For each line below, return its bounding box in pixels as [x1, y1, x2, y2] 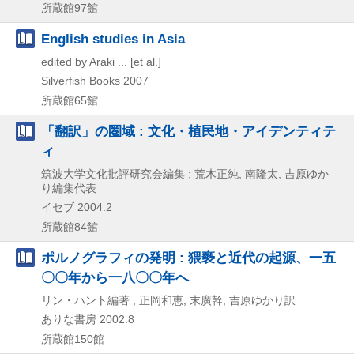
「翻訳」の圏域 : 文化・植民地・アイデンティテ [41, 123, 336, 140]
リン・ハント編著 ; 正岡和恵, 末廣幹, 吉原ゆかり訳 [41, 294, 296, 307]
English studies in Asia [41, 31, 185, 47]
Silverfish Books [41, 74, 120, 88]
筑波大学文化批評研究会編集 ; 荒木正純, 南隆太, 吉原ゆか [41, 168, 329, 181]
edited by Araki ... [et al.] [41, 55, 161, 69]
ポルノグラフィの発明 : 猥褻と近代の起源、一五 [41, 250, 336, 266]
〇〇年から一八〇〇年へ [41, 269, 189, 286]
